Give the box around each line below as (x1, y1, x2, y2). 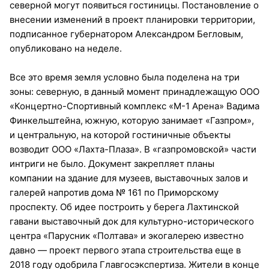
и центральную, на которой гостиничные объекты (10, 128, 231, 141)
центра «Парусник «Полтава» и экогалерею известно (10, 229, 244, 241)
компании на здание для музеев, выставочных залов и (10, 172, 248, 184)
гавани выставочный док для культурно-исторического (10, 215, 254, 227)
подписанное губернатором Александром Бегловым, (10, 28, 243, 40)
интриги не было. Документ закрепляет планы (10, 157, 214, 169)
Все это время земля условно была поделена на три (10, 71, 240, 83)
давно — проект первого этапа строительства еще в (10, 244, 241, 256)
